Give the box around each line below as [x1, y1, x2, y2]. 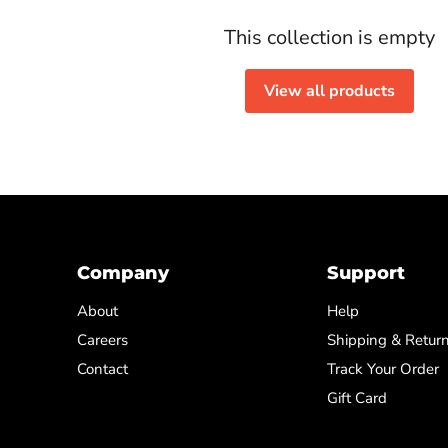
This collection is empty [223, 24, 435, 51]
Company [76, 262, 169, 284]
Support [326, 262, 405, 284]
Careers [76, 330, 128, 350]
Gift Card [326, 388, 387, 408]
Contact [76, 359, 128, 379]
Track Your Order [326, 359, 439, 379]
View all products [263, 80, 395, 102]
